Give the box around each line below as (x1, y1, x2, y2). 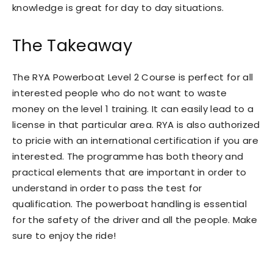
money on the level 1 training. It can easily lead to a (12, 102, 254, 116)
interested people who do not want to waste (12, 87, 227, 100)
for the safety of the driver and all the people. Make (12, 213, 257, 227)
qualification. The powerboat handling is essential (12, 197, 247, 211)
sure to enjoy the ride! (12, 229, 116, 243)
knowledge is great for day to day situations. (12, 1, 224, 15)
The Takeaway (12, 34, 132, 57)
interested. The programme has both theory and (12, 150, 244, 163)
